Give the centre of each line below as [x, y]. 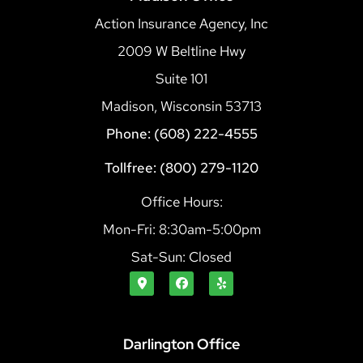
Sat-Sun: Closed [181, 257]
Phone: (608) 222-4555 [181, 134]
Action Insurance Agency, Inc [181, 24]
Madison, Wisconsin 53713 [181, 107]
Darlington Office [181, 344]
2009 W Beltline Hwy [181, 51]
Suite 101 [181, 79]
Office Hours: [181, 202]
